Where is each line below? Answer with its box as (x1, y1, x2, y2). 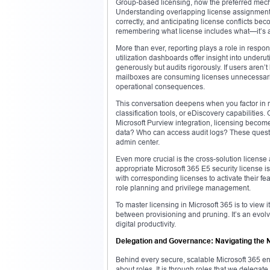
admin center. (116, 137, 160, 146)
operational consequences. (116, 81, 205, 91)
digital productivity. (116, 219, 176, 228)
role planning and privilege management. (116, 183, 251, 192)
